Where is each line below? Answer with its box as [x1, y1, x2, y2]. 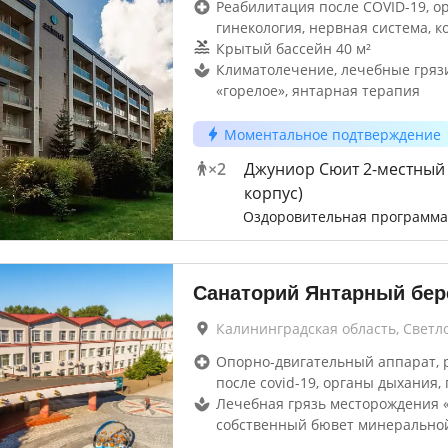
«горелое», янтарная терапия [215, 81, 420, 100]
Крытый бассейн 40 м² [215, 39, 371, 58]
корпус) [243, 182, 303, 204]
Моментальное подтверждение [223, 124, 441, 144]
